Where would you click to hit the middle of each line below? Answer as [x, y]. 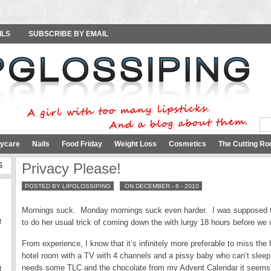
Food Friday [82, 144]
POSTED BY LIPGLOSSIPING [68, 186]
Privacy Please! [71, 168]
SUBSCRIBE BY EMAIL [68, 34]
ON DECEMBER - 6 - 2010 [161, 186]
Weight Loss [135, 144]
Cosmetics [188, 144]
